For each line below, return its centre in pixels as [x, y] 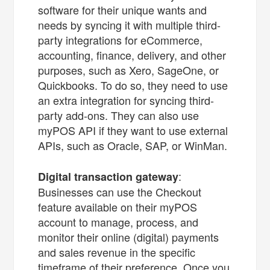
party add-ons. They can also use [119, 115]
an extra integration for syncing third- [126, 100]
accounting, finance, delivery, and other [132, 55]
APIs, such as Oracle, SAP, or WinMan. [133, 145]
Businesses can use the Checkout [120, 191]
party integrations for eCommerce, [121, 39]
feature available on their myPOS [118, 206]
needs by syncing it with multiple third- [130, 24]
